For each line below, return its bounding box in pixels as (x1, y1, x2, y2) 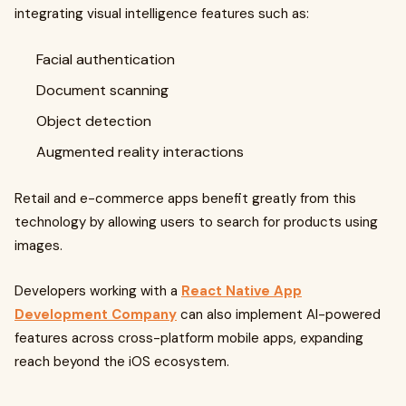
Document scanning (36, 81, 169, 100)
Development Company (14, 305, 177, 324)
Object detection (36, 111, 151, 130)
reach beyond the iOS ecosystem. (14, 353, 229, 371)
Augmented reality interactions (36, 142, 244, 161)
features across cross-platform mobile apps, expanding (14, 329, 363, 347)
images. (14, 237, 63, 255)
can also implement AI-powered (177, 305, 381, 324)
